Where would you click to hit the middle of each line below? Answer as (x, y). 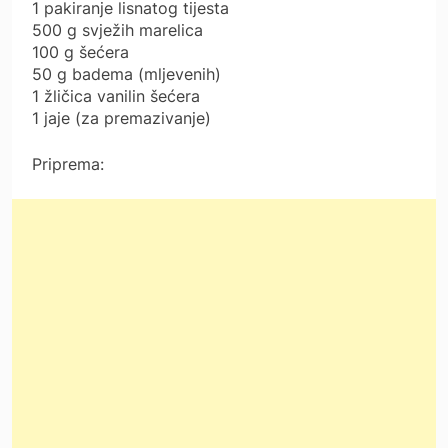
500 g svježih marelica (117, 30)
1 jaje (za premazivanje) (121, 118)
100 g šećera (80, 52)
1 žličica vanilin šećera (116, 96)
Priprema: (68, 164)
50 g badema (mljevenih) (126, 74)
